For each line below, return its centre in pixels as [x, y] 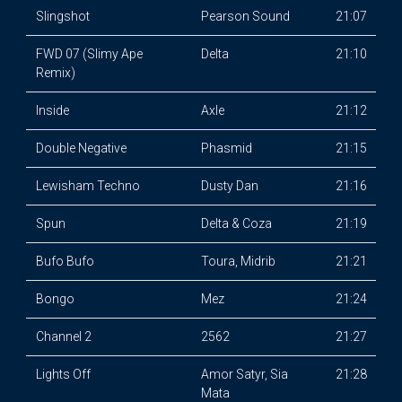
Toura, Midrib [238, 262]
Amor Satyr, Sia [244, 375]
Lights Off [63, 375]
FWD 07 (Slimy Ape [89, 54]
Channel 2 [63, 337]
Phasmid [226, 149]
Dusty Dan [229, 186]
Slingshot [62, 17]
